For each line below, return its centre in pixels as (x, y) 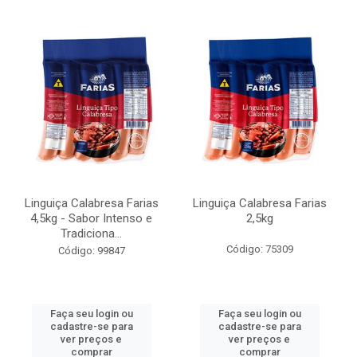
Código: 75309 (259, 249)
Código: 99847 (91, 251)
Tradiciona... (91, 233)
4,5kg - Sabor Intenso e (91, 218)
